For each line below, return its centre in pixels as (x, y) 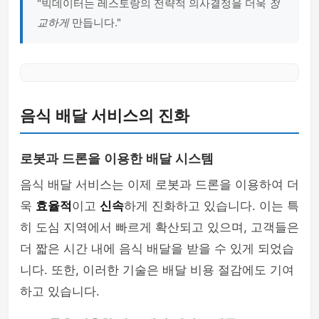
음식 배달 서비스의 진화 (105, 116)
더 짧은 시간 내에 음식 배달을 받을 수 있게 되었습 (157, 249)
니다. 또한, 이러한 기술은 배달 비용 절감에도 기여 (157, 270)
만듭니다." (95, 22)
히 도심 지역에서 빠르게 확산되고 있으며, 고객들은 (159, 227)
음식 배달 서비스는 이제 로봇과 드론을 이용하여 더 (159, 184)
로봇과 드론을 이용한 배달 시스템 (117, 159)
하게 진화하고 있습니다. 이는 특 (211, 206)
